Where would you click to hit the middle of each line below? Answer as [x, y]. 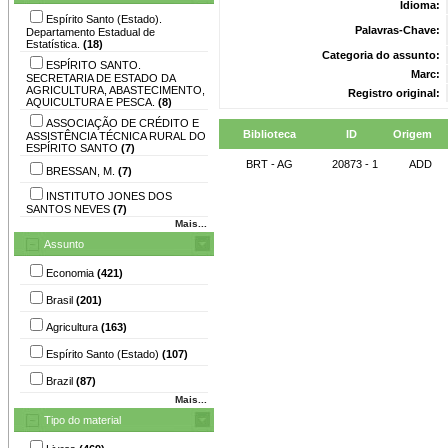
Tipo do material [82, 419]
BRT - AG [269, 163]
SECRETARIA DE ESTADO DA [101, 77]
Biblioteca [269, 133]
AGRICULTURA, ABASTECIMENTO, [115, 89]
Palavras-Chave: [399, 29]
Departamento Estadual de [90, 31]
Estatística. [54, 43]
